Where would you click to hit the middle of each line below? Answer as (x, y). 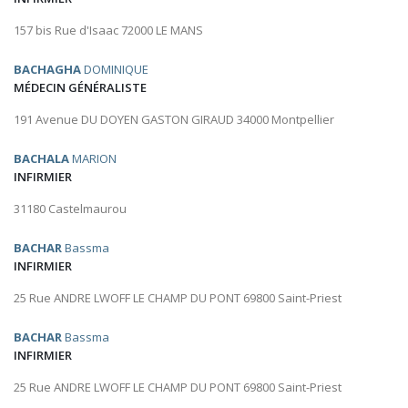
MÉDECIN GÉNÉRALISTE (80, 88)
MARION (93, 159)
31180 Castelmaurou (70, 209)
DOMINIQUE (115, 70)
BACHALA (41, 159)
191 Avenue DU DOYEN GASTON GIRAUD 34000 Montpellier (174, 120)
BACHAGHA (47, 70)
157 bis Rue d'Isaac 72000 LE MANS (108, 31)
